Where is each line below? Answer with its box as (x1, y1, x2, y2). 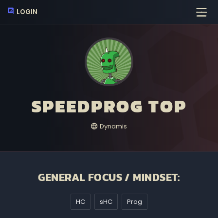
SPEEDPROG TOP (31, 93, 187, 119)
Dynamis (98, 122, 127, 131)
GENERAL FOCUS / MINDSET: (38, 169, 180, 185)
